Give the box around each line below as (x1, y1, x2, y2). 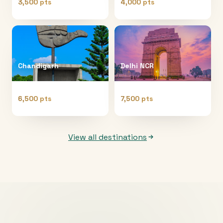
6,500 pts (18, 94, 51, 103)
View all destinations (68, 131, 147, 142)
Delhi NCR (120, 61, 154, 70)
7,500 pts (120, 94, 153, 103)
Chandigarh (18, 61, 59, 70)
